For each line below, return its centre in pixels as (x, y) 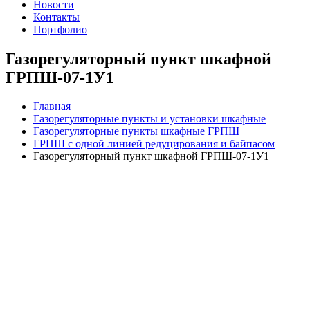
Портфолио (60, 29)
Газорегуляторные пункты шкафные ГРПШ (136, 131)
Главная (52, 107)
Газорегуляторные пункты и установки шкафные (149, 119)
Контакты (56, 17)
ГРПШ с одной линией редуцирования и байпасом (154, 144)
